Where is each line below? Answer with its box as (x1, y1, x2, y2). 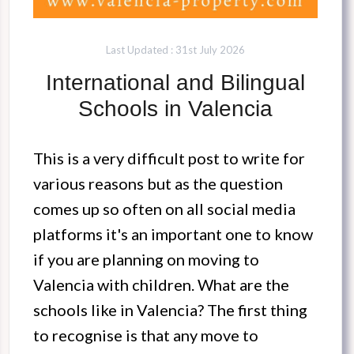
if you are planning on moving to (33, 250, 259, 269)
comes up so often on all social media (33, 199, 296, 219)
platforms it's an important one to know (33, 224, 313, 244)
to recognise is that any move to (33, 326, 258, 345)
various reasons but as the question (33, 174, 283, 194)
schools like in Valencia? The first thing (33, 300, 307, 320)
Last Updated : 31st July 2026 (106, 43, 245, 57)
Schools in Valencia (78, 96, 273, 122)
